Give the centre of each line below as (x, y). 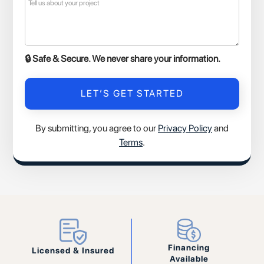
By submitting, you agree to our (97, 128)
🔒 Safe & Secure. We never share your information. (123, 59)
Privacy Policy (185, 128)
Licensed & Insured (73, 251)
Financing (189, 248)
